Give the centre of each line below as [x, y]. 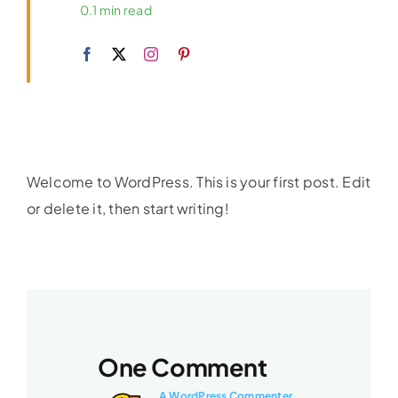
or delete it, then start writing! [127, 209]
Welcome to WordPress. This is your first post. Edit [199, 182]
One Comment [182, 367]
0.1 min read [115, 10]
